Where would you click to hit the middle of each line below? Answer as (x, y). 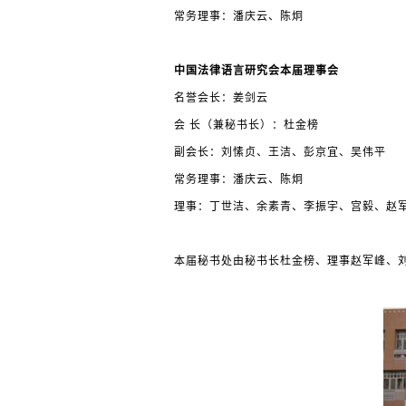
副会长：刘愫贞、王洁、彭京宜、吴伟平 (280, 153)
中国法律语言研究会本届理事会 (256, 71)
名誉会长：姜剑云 (221, 98)
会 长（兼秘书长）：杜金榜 (246, 126)
